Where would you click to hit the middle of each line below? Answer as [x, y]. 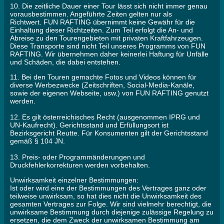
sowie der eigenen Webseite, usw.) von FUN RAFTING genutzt [109, 93]
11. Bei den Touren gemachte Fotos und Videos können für [103, 77]
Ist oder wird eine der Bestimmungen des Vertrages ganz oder [108, 188]
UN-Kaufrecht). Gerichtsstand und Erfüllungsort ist [89, 125]
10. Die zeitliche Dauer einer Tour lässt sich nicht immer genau [109, 6]
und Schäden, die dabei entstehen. [65, 62]
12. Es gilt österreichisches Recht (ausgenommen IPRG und [105, 117]
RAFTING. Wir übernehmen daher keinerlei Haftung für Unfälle [109, 54]
